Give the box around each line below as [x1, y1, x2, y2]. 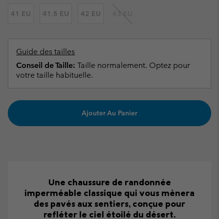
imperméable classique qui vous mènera [24, 187, 195, 198]
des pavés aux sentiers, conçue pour [34, 197, 185, 209]
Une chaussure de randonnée [48, 176, 171, 188]
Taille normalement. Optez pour [75, 61, 190, 70]
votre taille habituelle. [16, 70, 93, 80]
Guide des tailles [16, 47, 75, 57]
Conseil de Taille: [16, 61, 75, 70]
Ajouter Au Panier [82, 109, 137, 118]
